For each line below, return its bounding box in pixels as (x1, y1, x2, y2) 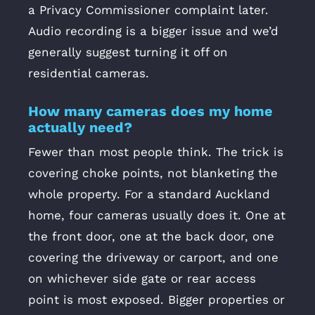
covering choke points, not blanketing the (28, 166, 278, 180)
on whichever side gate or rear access (28, 271, 256, 285)
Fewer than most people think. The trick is (28, 145, 283, 159)
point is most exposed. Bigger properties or (28, 292, 285, 307)
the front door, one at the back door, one (28, 229, 274, 243)
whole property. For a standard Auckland (28, 187, 270, 201)
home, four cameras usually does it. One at (28, 208, 285, 222)
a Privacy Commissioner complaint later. (28, 3, 269, 17)
